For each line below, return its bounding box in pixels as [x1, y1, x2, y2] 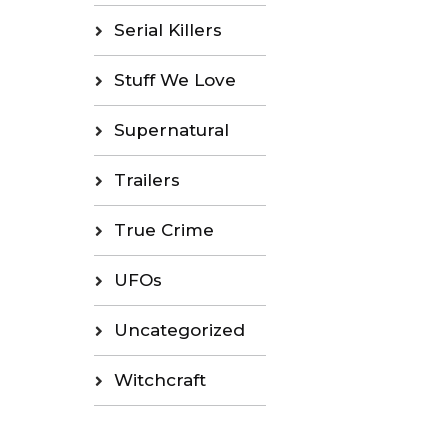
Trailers [113, 170, 180, 191]
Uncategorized [113, 320, 245, 341]
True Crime [113, 220, 214, 241]
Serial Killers [113, 20, 222, 41]
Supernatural [113, 120, 229, 141]
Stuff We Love [113, 70, 236, 91]
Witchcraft [113, 370, 206, 391]
